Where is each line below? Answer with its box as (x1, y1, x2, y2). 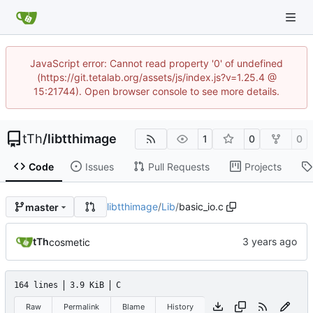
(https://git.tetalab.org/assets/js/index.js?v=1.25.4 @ (36, 71, 277, 83)
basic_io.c (179, 201, 224, 213)
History (167, 301, 194, 312)
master (24, 201, 59, 213)
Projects (244, 160, 282, 173)
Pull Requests (147, 160, 210, 173)
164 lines (14, 280, 58, 291)
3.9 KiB (70, 280, 104, 291)
